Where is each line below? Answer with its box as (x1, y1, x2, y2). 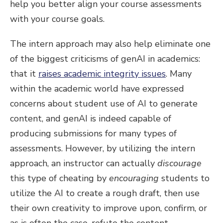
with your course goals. (10, 13, 105, 25)
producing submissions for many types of (10, 127, 177, 139)
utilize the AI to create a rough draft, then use (10, 187, 200, 199)
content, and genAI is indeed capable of (10, 112, 171, 124)
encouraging (109, 172, 159, 184)
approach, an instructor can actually (10, 157, 157, 169)
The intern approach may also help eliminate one (10, 38, 211, 50)
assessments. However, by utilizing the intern (10, 142, 195, 154)
